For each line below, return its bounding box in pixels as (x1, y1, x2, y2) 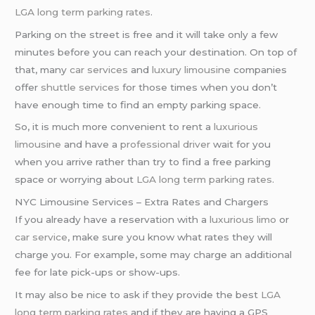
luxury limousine (152, 63, 231, 75)
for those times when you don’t (120, 81, 278, 93)
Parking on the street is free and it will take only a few (15, 28, 278, 40)
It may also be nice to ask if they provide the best (15, 289, 262, 301)
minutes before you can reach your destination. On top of (15, 46, 297, 58)
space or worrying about (15, 174, 137, 186)
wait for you (210, 139, 271, 150)
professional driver (120, 139, 211, 150)
